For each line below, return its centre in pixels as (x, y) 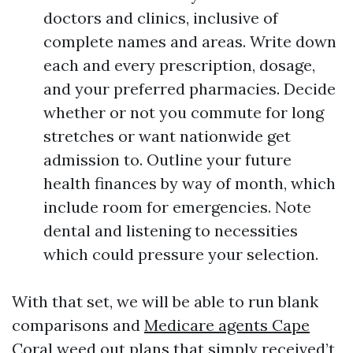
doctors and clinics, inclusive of (161, 18)
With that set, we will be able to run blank (165, 301)
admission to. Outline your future (167, 160)
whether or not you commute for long (184, 112)
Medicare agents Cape (227, 325)
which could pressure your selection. (181, 254)
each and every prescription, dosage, (179, 65)
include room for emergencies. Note (177, 207)
